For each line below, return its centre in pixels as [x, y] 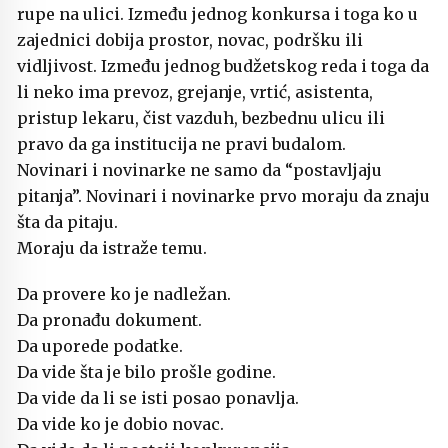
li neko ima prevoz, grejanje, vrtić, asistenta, [195, 92]
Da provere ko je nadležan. [124, 294]
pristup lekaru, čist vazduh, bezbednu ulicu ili [201, 118]
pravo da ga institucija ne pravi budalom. [181, 144]
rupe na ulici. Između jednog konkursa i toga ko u [217, 14]
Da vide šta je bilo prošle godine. [146, 372]
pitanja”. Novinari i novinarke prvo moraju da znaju [223, 196]
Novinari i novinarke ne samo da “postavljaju [199, 170]
